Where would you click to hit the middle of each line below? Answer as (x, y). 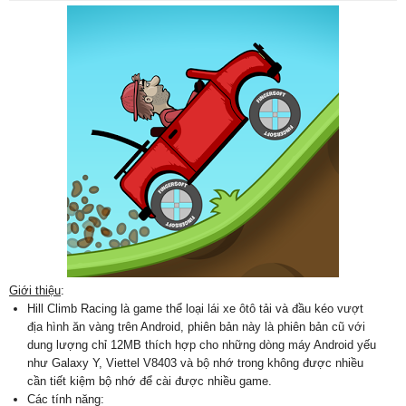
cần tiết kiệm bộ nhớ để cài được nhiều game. (150, 381)
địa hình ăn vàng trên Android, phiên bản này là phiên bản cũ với (196, 327)
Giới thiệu (35, 290)
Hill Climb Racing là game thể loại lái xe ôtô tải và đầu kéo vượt (195, 309)
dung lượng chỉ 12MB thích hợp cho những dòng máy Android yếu (202, 345)
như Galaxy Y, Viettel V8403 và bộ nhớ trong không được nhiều (195, 363)
